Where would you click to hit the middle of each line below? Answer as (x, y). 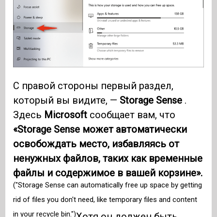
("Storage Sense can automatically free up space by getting (108, 185)
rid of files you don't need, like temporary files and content (105, 199)
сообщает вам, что (132, 115)
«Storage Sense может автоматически (100, 130)
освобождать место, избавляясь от (96, 144)
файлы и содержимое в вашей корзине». (108, 173)
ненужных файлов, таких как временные (108, 159)
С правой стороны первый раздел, (93, 86)
